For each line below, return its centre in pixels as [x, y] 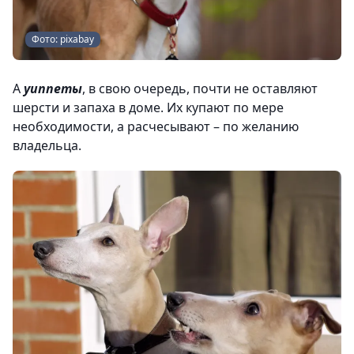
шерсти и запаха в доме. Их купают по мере [148, 108]
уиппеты [53, 89]
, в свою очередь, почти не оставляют [200, 89]
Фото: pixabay [63, 40]
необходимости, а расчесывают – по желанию [156, 127]
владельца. [47, 146]
